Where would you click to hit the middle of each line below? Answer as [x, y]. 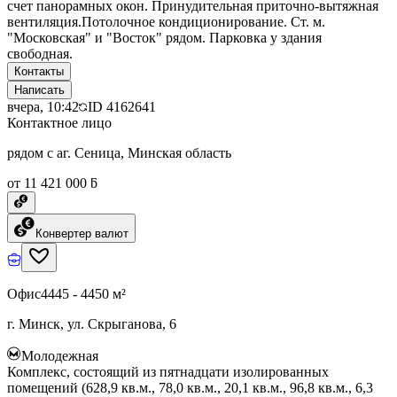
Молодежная [60, 355]
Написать [39, 90]
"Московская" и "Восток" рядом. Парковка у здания [164, 37]
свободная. [40, 53]
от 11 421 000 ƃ [52, 183]
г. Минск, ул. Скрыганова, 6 [92, 323]
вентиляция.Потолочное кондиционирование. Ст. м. [166, 21]
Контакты [39, 71]
